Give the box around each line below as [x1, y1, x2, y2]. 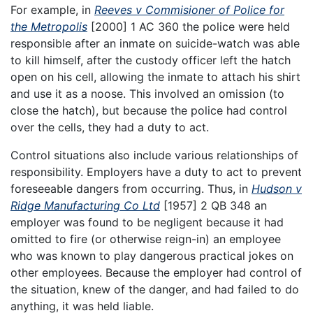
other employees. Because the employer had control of [10, 265, 302, 279]
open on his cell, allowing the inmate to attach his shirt [10, 69, 300, 84]
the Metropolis [10, 19, 87, 34]
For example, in [10, 2, 94, 17]
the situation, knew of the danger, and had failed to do [10, 282, 299, 296]
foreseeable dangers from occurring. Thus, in [10, 181, 252, 196]
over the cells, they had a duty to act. [10, 119, 209, 134]
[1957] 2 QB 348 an [160, 198, 267, 212]
